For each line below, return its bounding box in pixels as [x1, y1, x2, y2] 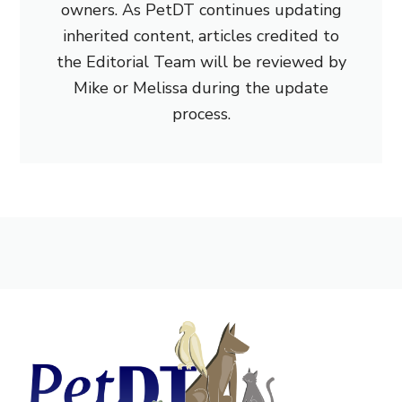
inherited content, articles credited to [63, 25, 339, 48]
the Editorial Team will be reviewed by [56, 51, 346, 74]
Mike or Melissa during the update [74, 77, 328, 100]
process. [171, 103, 231, 126]
